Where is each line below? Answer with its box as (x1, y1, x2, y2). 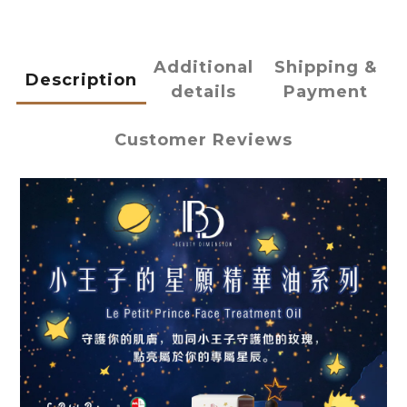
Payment (283, 82, 369, 103)
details (171, 82, 236, 103)
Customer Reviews (114, 130, 293, 151)
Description (25, 69, 137, 90)
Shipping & (274, 57, 378, 78)
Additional (154, 57, 253, 78)
